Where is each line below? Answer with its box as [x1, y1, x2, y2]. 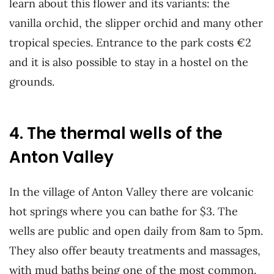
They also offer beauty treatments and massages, [9, 243, 261, 257]
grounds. [9, 74, 54, 89]
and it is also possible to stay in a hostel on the [9, 54, 248, 69]
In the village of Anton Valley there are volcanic [9, 184, 254, 199]
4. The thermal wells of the [9, 122, 223, 145]
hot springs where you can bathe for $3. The [9, 204, 238, 218]
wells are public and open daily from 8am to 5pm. [9, 223, 263, 238]
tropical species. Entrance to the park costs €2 [9, 35, 251, 50]
